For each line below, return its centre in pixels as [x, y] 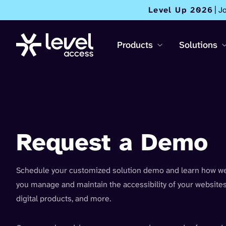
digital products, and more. [64, 199]
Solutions [198, 45]
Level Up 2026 [181, 10]
